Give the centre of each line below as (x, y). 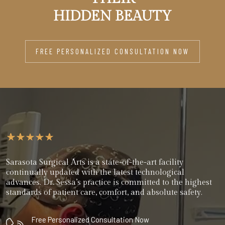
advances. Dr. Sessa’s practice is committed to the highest (109, 183)
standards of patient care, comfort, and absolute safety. (104, 193)
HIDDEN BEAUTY (113, 16)
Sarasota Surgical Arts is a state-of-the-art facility (95, 163)
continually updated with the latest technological (95, 173)
